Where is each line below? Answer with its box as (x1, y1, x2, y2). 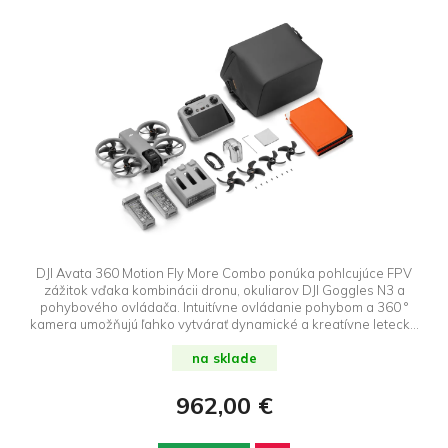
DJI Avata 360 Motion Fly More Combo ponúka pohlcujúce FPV (36, 264, 412, 281)
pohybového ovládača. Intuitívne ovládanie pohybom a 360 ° (40, 298, 408, 315)
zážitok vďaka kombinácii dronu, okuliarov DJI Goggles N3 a (43, 281, 405, 298)
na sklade (191, 349, 257, 366)
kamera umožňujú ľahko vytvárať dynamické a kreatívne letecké (30, 315, 418, 332)
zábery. (201, 332, 247, 349)
